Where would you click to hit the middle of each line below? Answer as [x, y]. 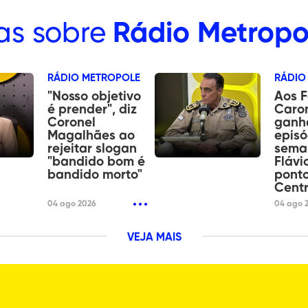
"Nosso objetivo [95, 96]
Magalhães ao [91, 135]
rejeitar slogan [92, 148]
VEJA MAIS [154, 238]
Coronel [72, 122]
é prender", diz [92, 109]
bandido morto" [95, 175]
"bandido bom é [97, 162]
